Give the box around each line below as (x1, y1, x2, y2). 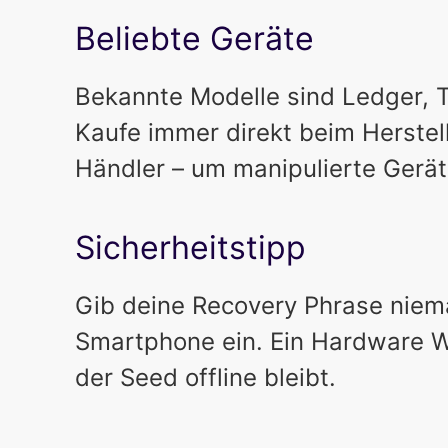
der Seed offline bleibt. (74, 363, 336, 393)
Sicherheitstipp (74, 228, 306, 268)
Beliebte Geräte (74, 19, 314, 59)
